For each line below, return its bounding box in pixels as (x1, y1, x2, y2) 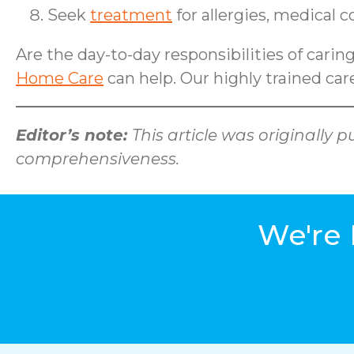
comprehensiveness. (16, 149, 179, 168)
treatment (90, 6, 172, 24)
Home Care (16, 69, 104, 88)
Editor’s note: (16, 126, 132, 145)
